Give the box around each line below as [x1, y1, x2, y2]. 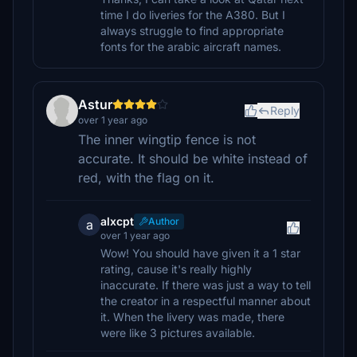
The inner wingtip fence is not [78, 131, 256, 147]
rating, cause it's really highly [100, 262, 252, 276]
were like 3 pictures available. [100, 326, 255, 339]
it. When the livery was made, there [100, 310, 284, 324]
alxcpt [100, 214, 134, 228]
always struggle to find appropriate [100, 24, 284, 37]
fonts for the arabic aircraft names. [100, 40, 281, 53]
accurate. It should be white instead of [78, 151, 308, 167]
